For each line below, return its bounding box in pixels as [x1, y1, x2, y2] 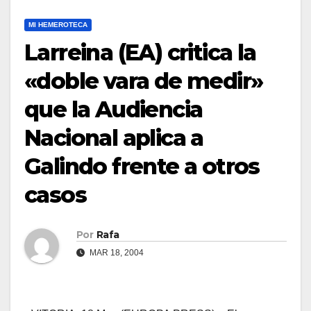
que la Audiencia [24, 96, 203, 124]
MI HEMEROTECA [28, 21, 87, 29]
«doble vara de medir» [24, 67, 263, 95]
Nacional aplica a [24, 124, 203, 152]
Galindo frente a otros [24, 153, 260, 180]
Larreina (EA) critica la [24, 39, 256, 67]
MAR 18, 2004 [87, 248, 144, 258]
